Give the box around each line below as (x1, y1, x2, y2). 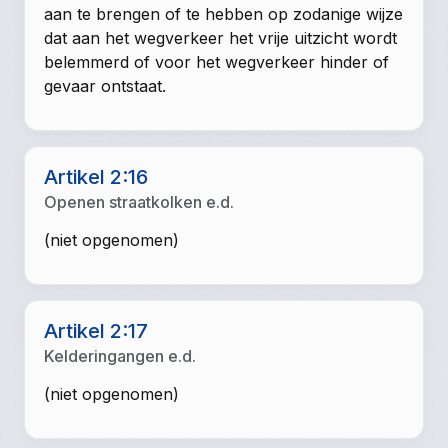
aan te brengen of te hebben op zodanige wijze (44, 4, 404, 25)
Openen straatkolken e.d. (44, 192, 235, 213)
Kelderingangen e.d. (44, 345, 197, 366)
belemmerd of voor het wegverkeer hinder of (44, 52, 390, 73)
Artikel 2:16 (44, 165, 149, 190)
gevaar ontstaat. (44, 76, 167, 97)
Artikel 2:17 (44, 318, 149, 343)
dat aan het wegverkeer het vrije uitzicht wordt (44, 28, 398, 49)
